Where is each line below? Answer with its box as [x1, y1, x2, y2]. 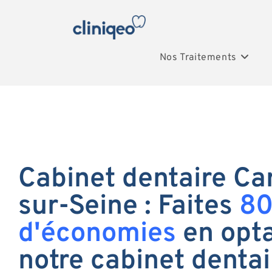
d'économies [18, 216, 176, 251]
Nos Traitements [159, 52, 237, 64]
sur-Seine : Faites [18, 189, 239, 224]
